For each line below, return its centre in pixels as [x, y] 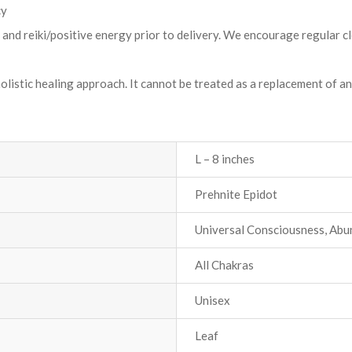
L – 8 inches [225, 158]
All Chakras [224, 264]
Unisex [213, 300]
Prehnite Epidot [236, 194]
